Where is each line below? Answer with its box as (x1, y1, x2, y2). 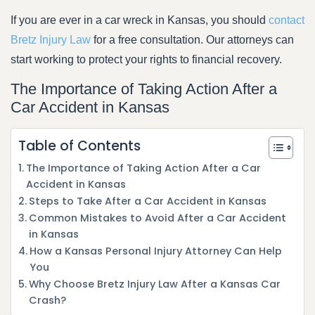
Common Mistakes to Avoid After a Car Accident (28, 210, 286, 225)
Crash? (28, 292, 66, 307)
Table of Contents (18, 136, 141, 156)
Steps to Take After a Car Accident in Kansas (28, 193, 266, 208)
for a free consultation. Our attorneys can (91, 34, 294, 46)
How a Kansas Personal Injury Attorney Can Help (29, 243, 282, 258)
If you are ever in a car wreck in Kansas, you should (11, 14, 269, 27)
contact (269, 14, 304, 27)
